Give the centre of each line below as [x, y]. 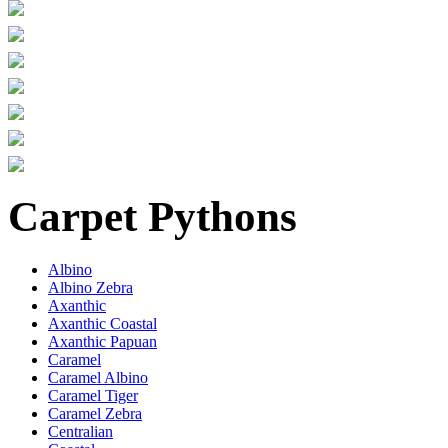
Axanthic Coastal [102, 323]
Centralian [80, 431]
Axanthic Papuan [102, 341]
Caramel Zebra [95, 413]
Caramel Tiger [93, 395]
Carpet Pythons [152, 216]
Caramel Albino [98, 377]
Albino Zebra [90, 287]
